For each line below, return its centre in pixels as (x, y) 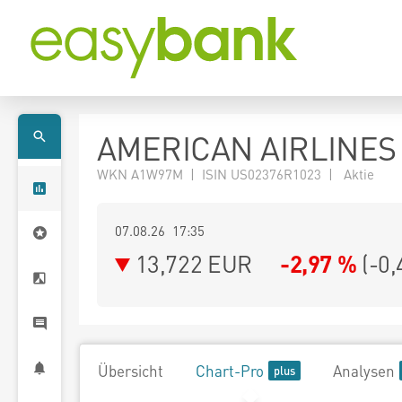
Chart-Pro (230, 371)
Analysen (364, 371)
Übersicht (131, 371)
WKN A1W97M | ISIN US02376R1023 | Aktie (236, 174)
